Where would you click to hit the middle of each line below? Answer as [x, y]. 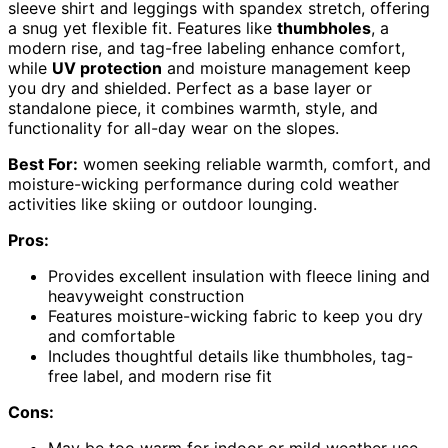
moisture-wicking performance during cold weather [203, 184]
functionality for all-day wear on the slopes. [173, 128]
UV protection [107, 68]
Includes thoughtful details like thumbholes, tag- [230, 356]
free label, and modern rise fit [160, 376]
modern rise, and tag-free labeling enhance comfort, [206, 48]
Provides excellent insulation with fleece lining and [239, 276]
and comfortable [111, 336]
